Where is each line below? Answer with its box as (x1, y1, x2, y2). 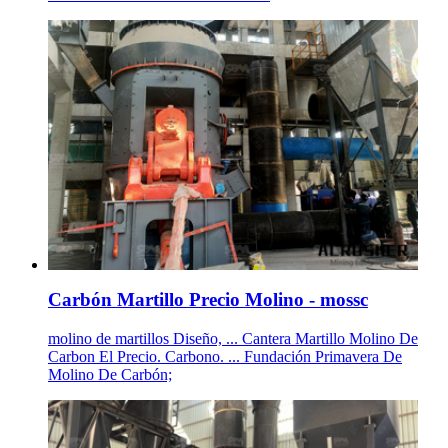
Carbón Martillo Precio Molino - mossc (48, 289, 368, 311)
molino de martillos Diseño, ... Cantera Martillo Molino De (48, 329, 418, 347)
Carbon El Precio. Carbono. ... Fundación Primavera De (48, 347, 402, 365)
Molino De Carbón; (48, 365, 172, 383)
